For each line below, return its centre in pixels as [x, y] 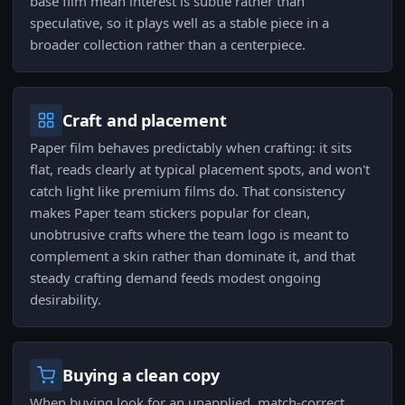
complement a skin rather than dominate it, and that [193, 256]
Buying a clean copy [141, 376]
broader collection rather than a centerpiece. [168, 45]
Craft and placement [145, 121]
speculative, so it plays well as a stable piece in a [179, 23]
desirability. [66, 300]
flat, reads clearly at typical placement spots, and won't [200, 170]
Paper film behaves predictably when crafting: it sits [191, 148]
